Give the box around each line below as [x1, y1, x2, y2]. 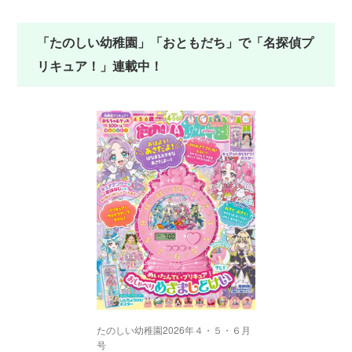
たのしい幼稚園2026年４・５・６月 [97, 323, 251, 337]
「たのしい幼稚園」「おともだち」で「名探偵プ [37, 33, 314, 52]
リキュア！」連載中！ [37, 57, 163, 75]
